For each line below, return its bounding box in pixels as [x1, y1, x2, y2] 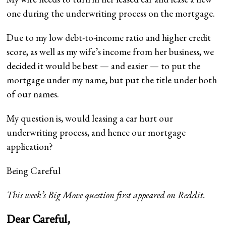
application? [7, 140, 55, 153]
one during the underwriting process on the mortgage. [7, 7, 215, 20]
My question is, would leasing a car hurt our [7, 111, 174, 125]
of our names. [7, 87, 60, 100]
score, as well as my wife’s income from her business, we [7, 45, 214, 58]
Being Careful [7, 164, 63, 177]
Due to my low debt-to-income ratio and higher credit [7, 31, 211, 44]
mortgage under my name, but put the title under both [7, 73, 217, 86]
